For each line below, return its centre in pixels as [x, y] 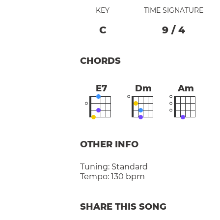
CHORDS [100, 61]
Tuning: [96, 166]
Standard [130, 166]
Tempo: [95, 176]
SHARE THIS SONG [123, 206]
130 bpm [128, 176]
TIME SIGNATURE [174, 10]
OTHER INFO [109, 144]
